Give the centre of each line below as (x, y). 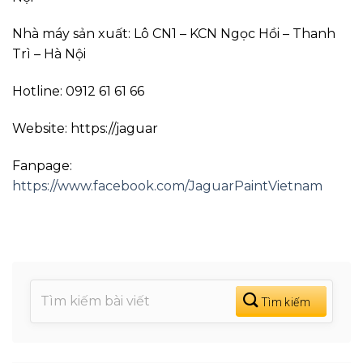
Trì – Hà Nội (49, 54)
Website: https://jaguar (85, 129)
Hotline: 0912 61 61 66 (78, 92)
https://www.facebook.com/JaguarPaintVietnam (167, 186)
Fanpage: (42, 165)
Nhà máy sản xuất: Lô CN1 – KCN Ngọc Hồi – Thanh (174, 34)
